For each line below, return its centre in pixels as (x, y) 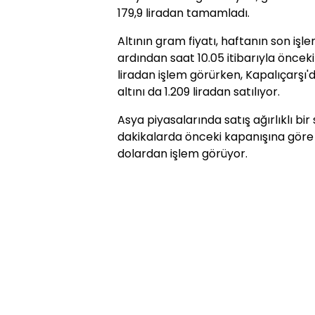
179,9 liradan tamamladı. (184, 13)
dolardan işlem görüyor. (182, 154)
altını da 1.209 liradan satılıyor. (199, 92)
